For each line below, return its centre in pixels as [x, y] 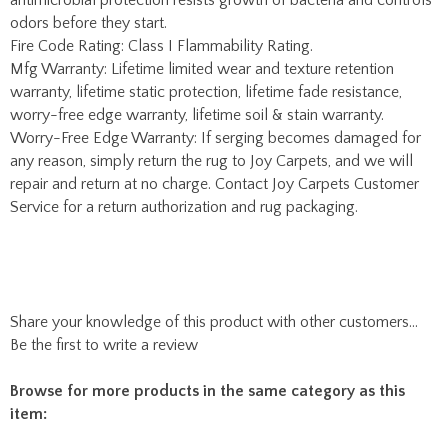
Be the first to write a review [104, 205]
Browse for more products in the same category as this [207, 251]
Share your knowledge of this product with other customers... [214, 182]
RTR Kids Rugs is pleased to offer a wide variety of [222, 429]
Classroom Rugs [65, 343]
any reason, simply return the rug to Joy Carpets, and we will [211, 21]
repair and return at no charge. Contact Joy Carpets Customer [214, 44]
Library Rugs [52, 320]
